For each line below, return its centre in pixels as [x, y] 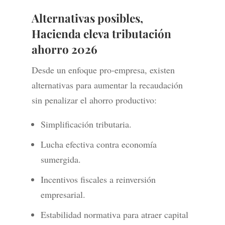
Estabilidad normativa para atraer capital [114, 215]
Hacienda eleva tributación [101, 34]
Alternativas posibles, [87, 18]
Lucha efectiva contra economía [98, 144]
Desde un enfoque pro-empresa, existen [103, 70]
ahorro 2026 [64, 49]
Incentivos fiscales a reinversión [98, 180]
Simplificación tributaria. [86, 124]
